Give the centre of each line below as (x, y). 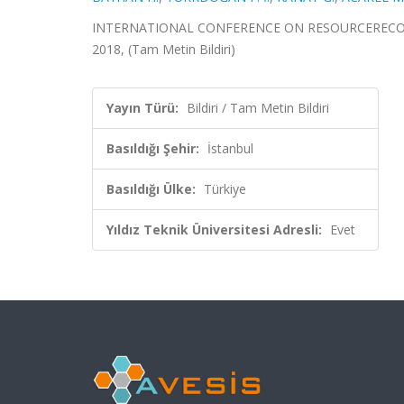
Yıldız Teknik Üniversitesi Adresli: (214, 230)
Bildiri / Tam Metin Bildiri (258, 108)
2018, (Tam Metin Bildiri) (164, 49)
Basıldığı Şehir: (153, 148)
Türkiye (225, 189)
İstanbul (230, 148)
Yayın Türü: (142, 108)
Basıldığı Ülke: (151, 189)
